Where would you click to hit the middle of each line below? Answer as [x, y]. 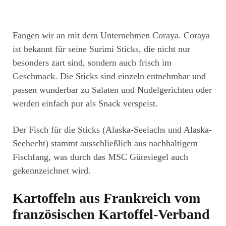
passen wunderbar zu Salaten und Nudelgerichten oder [112, 90]
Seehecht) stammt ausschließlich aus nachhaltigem [105, 144]
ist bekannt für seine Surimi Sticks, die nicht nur [101, 49]
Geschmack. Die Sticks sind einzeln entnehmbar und [109, 76]
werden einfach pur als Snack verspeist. [85, 104]
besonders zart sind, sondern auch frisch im [92, 63]
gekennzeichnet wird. [52, 171]
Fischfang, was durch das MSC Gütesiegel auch [100, 157]
